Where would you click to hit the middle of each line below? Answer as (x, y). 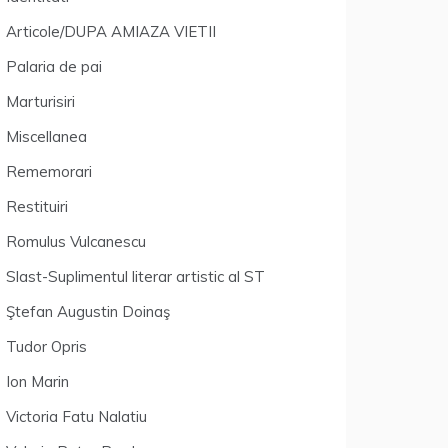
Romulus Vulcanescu (76, 241)
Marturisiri (40, 101)
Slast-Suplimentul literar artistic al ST (135, 276)
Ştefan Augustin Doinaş (88, 311)
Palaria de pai (54, 66)
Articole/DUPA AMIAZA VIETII (111, 31)
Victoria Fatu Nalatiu (76, 416)
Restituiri (37, 206)
